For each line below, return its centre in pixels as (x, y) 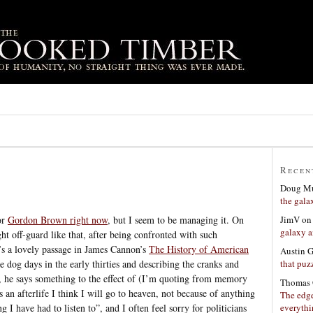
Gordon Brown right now (58, 219)
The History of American (199, 249)
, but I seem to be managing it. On (176, 219)
